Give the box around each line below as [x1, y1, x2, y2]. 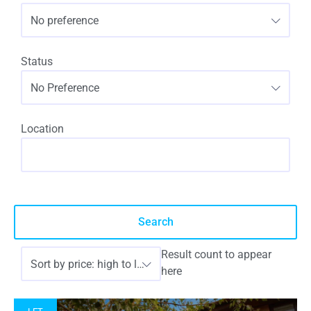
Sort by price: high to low [31, 258, 137, 271]
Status [21, 55, 53, 68]
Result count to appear [161, 248, 272, 261]
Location [21, 122, 64, 135]
